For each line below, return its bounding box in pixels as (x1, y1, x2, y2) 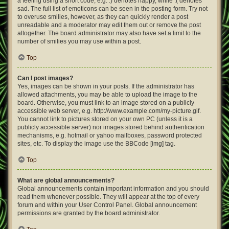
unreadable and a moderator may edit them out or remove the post (17, 21, 201, 29)
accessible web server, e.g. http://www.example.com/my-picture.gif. (17, 107, 201, 114)
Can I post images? (17, 75, 73, 82)
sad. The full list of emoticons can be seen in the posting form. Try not (17, 5, 208, 12)
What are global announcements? (17, 177, 114, 184)
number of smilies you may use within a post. (17, 38, 141, 45)
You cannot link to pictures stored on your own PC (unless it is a (17, 116, 193, 123)
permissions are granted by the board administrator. (17, 210, 160, 217)
